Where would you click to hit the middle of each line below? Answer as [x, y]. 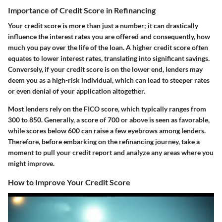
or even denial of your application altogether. [77, 91]
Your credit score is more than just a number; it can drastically [103, 26]
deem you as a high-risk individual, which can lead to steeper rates [109, 80]
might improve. [31, 164]
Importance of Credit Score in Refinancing [82, 10]
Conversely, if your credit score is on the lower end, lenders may [105, 69]
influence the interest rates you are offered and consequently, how [109, 37]
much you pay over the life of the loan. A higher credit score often [108, 48]
